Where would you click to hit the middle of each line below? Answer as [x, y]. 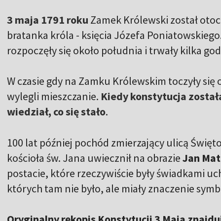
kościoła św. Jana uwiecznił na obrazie [95, 158]
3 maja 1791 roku [48, 19]
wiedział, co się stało [56, 111]
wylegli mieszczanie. [54, 96]
